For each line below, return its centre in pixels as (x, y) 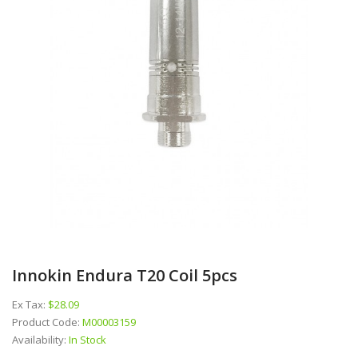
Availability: (40, 339)
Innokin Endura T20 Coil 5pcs (125, 275)
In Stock (88, 339)
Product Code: (47, 322)
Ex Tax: (30, 304)
